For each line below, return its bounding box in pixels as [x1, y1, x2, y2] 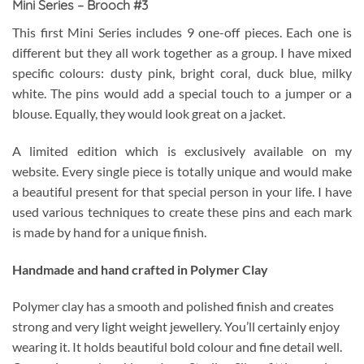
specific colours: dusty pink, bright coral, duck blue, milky [12, 64, 352, 80]
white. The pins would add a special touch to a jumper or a [12, 84, 352, 101]
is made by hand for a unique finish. [12, 223, 206, 240]
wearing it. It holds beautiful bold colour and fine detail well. [12, 339, 342, 355]
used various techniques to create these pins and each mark [12, 203, 352, 219]
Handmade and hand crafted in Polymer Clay [12, 261, 268, 277]
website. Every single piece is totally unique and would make [12, 162, 352, 179]
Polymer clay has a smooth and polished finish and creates [12, 298, 334, 314]
